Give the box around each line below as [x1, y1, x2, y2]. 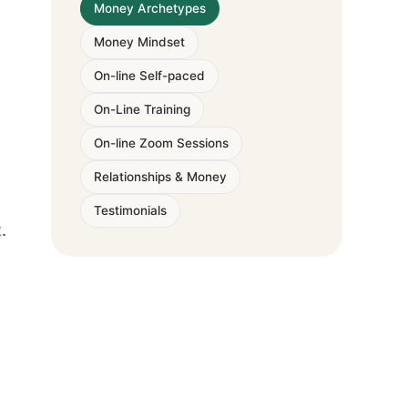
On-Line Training [94, 102, 190, 117]
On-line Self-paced [94, 68, 205, 83]
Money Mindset [94, 35, 185, 49]
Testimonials [94, 203, 167, 218]
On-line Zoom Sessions [94, 136, 229, 150]
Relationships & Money [94, 169, 227, 184]
